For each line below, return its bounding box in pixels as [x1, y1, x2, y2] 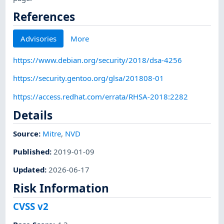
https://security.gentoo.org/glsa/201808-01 [13, 73, 164, 83]
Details [13, 107, 53, 123]
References [13, 8, 75, 24]
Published [13, 146, 50, 156]
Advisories [20, 33, 56, 43]
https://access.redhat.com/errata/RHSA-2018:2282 [13, 91, 188, 101]
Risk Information [13, 180, 109, 196]
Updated [13, 164, 45, 175]
